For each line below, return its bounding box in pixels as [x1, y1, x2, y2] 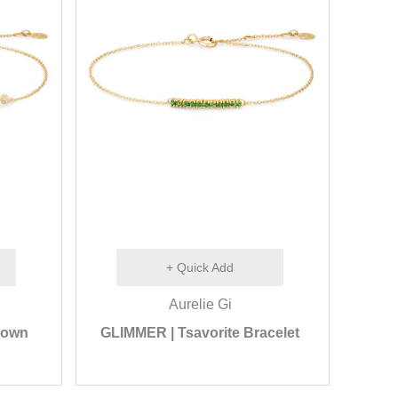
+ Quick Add [166, 260, 235, 275]
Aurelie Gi [168, 297, 232, 312]
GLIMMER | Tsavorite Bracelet [100, 325, 300, 340]
